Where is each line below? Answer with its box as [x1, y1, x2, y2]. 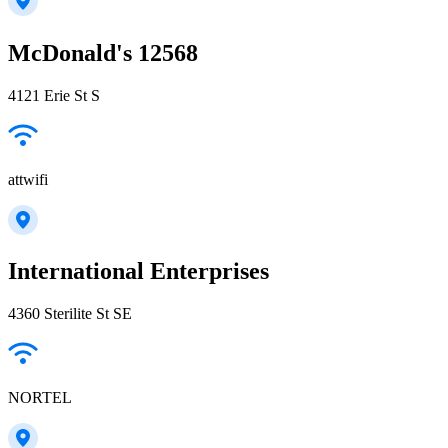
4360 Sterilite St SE [8, 305, 132, 323]
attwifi [8, 170, 48, 188]
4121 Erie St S [8, 86, 100, 104]
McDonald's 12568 [8, 39, 198, 66]
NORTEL [8, 389, 72, 407]
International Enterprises [8, 258, 269, 285]
